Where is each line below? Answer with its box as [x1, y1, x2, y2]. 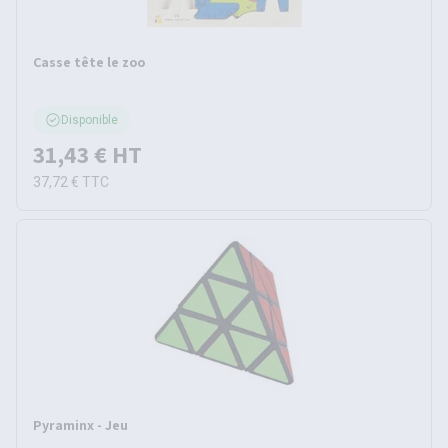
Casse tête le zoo [33, 53, 145, 71]
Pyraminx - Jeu [33, 416, 128, 434]
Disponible [61, 113, 118, 127]
